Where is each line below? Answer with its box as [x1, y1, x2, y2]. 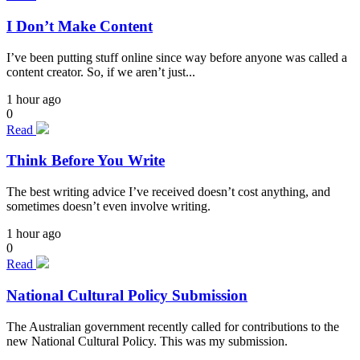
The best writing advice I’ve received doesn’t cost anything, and [6, 185, 330, 199]
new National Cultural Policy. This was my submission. [6, 333, 288, 348]
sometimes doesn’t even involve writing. [6, 199, 211, 214]
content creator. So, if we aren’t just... [6, 64, 195, 79]
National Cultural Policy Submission [6, 286, 247, 304]
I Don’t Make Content [6, 17, 153, 35]
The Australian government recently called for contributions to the [6, 319, 339, 333]
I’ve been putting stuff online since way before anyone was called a [6, 50, 347, 64]
